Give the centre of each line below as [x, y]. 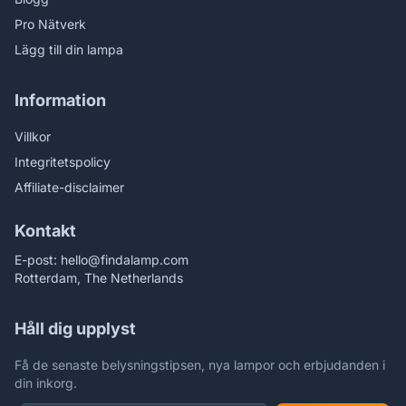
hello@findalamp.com [125, 260]
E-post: [38, 260]
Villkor [33, 137]
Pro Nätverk [50, 24]
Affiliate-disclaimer [69, 188]
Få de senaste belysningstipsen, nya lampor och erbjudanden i [200, 365]
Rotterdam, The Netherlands [99, 278]
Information [60, 101]
